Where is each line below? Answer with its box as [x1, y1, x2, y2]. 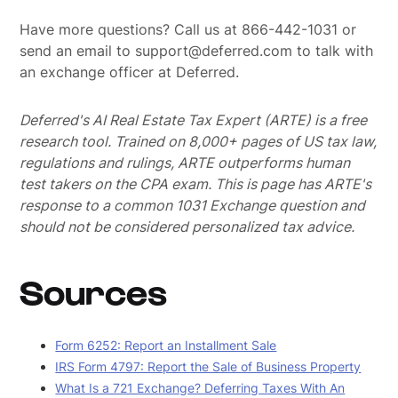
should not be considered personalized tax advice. [20, 218, 355, 235]
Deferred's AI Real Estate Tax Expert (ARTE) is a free [20, 111, 368, 129]
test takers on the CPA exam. [20, 175, 216, 193]
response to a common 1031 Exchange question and [20, 196, 366, 214]
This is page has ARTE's [215, 175, 372, 193]
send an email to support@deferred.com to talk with [20, 42, 374, 60]
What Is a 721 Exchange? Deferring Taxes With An [55, 380, 346, 395]
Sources [20, 270, 168, 311]
